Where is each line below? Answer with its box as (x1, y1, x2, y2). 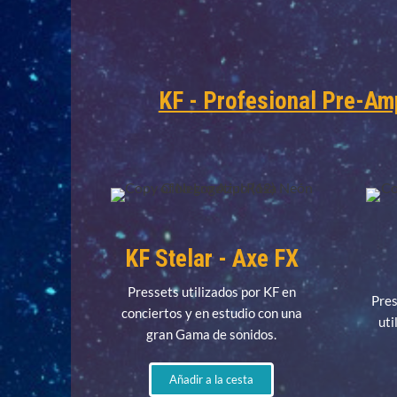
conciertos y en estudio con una (121, 305, 302, 322)
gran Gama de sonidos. (146, 326, 277, 343)
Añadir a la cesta (169, 372, 254, 387)
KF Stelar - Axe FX (124, 245, 299, 274)
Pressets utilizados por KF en (127, 284, 296, 300)
